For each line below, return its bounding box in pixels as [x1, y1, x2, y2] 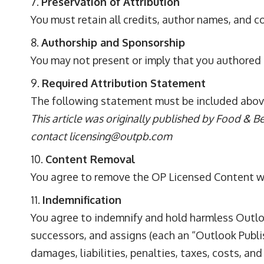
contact [31, 130, 69, 143]
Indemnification [42, 193, 121, 206]
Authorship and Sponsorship [41, 36, 185, 49]
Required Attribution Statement [42, 77, 206, 90]
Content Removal [45, 153, 136, 166]
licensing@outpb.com [69, 130, 172, 143]
